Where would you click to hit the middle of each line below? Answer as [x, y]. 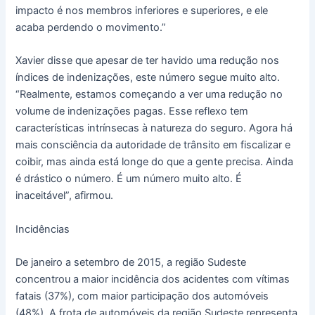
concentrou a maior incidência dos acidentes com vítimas [153, 279]
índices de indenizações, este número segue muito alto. [148, 78]
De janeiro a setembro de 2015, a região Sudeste [131, 262]
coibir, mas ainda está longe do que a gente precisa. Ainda [155, 162]
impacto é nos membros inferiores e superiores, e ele [142, 10]
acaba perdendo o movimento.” [91, 27]
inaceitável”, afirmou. [65, 196]
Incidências [43, 229]
